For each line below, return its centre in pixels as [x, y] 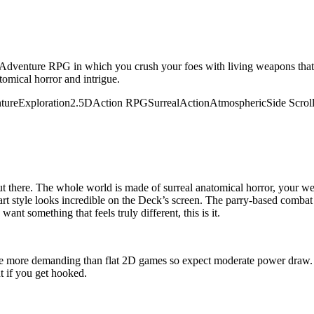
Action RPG [120, 102]
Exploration [44, 102]
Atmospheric [238, 102]
